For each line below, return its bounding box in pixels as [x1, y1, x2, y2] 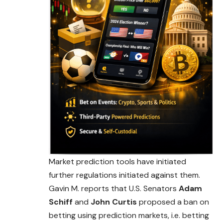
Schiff [49, 197, 73, 208]
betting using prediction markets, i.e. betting [49, 210, 209, 221]
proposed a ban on [137, 197, 209, 208]
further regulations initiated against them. [49, 170, 200, 181]
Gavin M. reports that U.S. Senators [49, 183, 179, 194]
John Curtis [91, 197, 137, 208]
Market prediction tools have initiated [49, 156, 186, 167]
